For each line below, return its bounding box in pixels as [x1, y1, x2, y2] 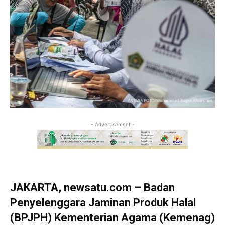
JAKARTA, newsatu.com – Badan [10, 181, 175, 194]
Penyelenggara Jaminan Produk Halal [10, 196, 196, 209]
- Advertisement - [90, 121, 135, 128]
